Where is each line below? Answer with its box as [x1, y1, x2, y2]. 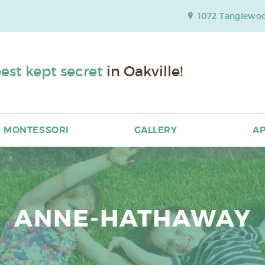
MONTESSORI [4, 124, 69, 136]
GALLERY [134, 124, 177, 136]
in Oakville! [103, 63, 183, 80]
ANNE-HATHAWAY [14, 203, 251, 234]
